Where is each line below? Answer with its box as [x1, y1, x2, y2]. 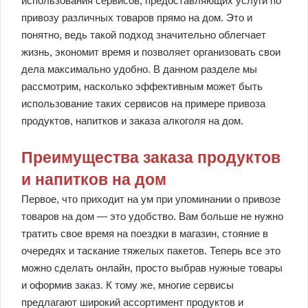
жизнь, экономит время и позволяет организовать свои [21, 46, 280, 58]
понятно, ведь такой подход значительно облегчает [21, 29, 266, 41]
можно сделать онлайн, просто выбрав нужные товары [21, 262, 283, 274]
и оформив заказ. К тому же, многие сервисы [21, 279, 234, 291]
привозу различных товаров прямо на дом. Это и [21, 12, 252, 23]
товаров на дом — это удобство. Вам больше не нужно [21, 210, 283, 222]
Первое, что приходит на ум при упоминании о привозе [21, 193, 280, 205]
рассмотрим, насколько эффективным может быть [21, 80, 263, 92]
